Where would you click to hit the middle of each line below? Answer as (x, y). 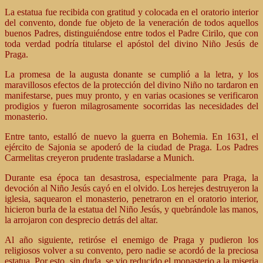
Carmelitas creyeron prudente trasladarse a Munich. (100, 158)
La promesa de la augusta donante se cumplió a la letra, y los (131, 74)
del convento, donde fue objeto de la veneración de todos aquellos (131, 23)
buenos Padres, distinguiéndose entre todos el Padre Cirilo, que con (131, 33)
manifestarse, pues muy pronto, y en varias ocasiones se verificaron (131, 95)
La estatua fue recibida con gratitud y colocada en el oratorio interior (131, 12)
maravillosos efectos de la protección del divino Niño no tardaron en (131, 85)
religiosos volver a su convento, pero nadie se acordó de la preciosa (131, 250)
